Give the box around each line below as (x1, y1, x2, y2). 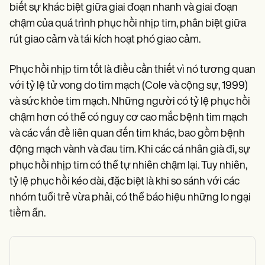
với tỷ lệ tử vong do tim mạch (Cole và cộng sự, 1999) (9, 80, 248, 92)
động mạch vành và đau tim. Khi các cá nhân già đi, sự (9, 144, 250, 156)
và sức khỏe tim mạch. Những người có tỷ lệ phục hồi (9, 96, 250, 108)
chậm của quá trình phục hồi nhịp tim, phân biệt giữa (9, 18, 246, 30)
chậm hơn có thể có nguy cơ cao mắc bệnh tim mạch (9, 112, 248, 124)
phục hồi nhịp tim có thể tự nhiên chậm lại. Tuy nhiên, (9, 160, 247, 172)
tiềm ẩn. (9, 208, 46, 219)
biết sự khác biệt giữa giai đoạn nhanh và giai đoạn (9, 2, 238, 14)
